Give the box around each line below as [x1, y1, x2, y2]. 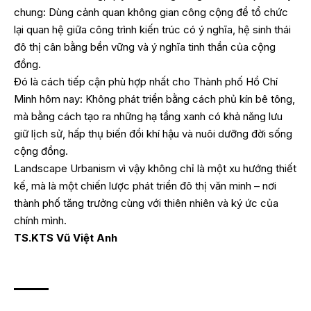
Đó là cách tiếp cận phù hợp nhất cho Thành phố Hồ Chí [14, 74, 278, 88]
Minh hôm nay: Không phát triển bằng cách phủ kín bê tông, [14, 92, 295, 106]
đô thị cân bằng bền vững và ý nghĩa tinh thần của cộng [14, 40, 276, 53]
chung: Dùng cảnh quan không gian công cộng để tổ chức [14, 5, 288, 19]
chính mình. [14, 213, 67, 227]
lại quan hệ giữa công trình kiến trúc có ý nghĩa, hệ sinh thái [14, 22, 291, 36]
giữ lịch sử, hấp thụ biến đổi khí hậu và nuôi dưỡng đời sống [14, 126, 292, 140]
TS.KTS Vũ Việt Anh [14, 230, 117, 244]
